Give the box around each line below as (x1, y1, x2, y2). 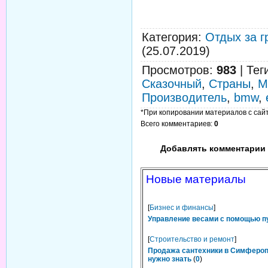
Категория (142, 31, 198, 44)
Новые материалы (146, 173, 246, 185)
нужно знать (148, 255, 191, 263)
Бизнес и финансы (150, 203, 214, 212)
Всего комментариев (141, 120, 211, 128)
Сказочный (142, 77, 202, 90)
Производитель (142, 91, 227, 104)
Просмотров (142, 63, 209, 77)
